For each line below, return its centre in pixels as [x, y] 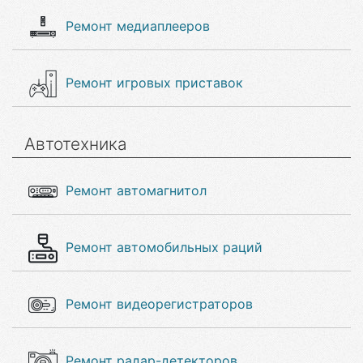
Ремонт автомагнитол [136, 190]
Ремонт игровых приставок [154, 83]
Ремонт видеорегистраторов [159, 304]
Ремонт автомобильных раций [164, 247]
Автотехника [76, 144]
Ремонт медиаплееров [138, 26]
